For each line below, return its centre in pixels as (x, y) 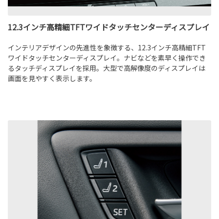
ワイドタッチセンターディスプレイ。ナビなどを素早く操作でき (107, 57)
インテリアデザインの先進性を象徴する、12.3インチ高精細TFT (107, 47)
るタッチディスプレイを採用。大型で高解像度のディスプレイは (107, 68)
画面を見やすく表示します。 (52, 78)
